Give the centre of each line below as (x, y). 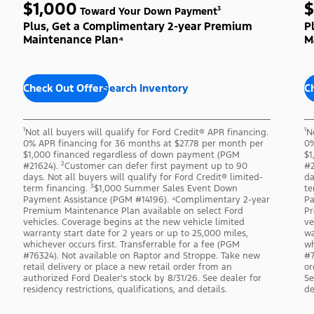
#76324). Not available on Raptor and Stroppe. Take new (141, 255)
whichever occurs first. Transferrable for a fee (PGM (131, 244)
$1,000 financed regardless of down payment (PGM (131, 155)
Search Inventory (145, 88)
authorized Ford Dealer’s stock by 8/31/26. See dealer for (142, 278)
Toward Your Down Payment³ (149, 11)
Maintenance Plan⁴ (73, 39)
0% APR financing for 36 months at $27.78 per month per (143, 143)
